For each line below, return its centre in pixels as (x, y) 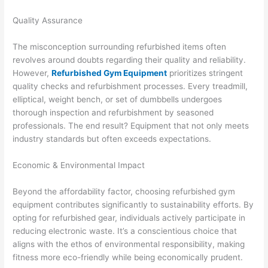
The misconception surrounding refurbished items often (120, 46)
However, (32, 73)
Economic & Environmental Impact (79, 165)
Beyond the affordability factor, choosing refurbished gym (124, 191)
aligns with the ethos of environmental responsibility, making (129, 244)
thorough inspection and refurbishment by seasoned (113, 112)
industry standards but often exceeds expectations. (112, 138)
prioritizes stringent (205, 73)
